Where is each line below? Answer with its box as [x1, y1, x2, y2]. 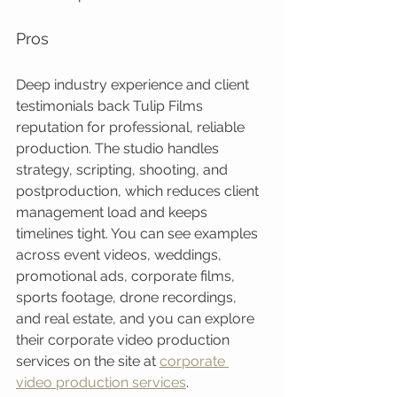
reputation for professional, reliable [16, 119, 248, 136]
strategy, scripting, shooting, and [16, 161, 231, 178]
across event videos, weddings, [16, 246, 225, 263]
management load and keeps [16, 204, 211, 221]
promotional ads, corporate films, [16, 268, 238, 284]
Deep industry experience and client [16, 76, 253, 93]
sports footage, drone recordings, [16, 289, 240, 306]
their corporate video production [16, 331, 233, 348]
